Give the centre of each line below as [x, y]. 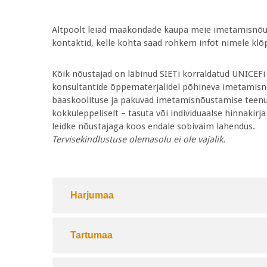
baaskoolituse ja [86, 100]
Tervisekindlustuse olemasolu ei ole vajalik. [139, 139]
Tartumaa [91, 235]
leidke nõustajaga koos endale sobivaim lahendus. [153, 126]
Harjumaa [92, 195]
